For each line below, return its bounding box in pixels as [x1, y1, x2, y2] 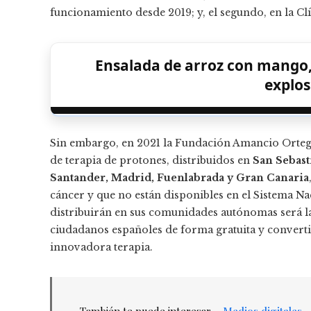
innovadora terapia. [50, 240, 153, 253]
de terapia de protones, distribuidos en [50, 153, 253, 167]
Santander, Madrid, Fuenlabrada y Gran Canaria [50, 171, 309, 184]
